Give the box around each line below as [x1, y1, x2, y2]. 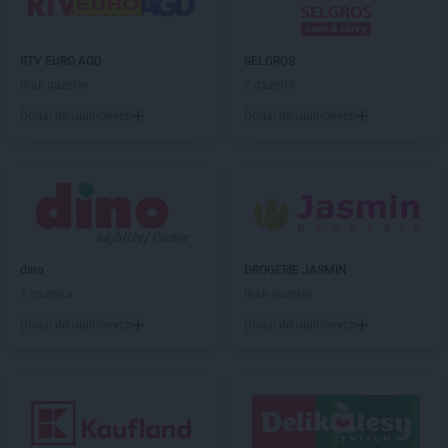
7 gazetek [244, 78, 296, 92]
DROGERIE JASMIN [244, 263, 347, 277]
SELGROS [244, 54, 295, 68]
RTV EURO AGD [20, 54, 102, 68]
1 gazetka [20, 287, 73, 301]
